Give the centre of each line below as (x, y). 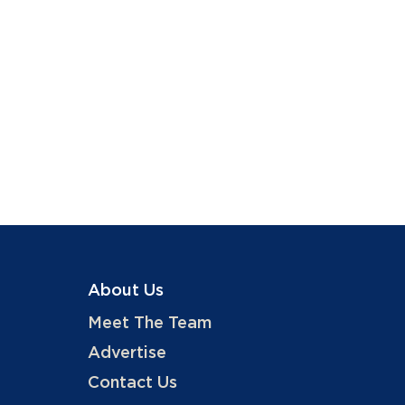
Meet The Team (149, 324)
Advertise (127, 353)
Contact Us (132, 383)
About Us (125, 291)
